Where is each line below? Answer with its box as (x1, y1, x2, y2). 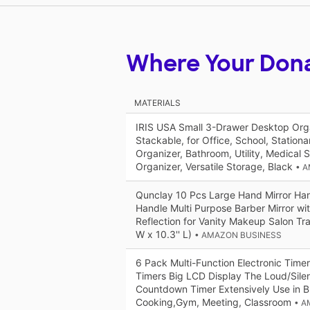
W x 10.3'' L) (136, 228, 194, 241)
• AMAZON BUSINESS (194, 230, 282, 241)
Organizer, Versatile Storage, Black (136, 161, 295, 173)
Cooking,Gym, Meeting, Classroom (136, 296, 294, 309)
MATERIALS (134, 98, 181, 109)
